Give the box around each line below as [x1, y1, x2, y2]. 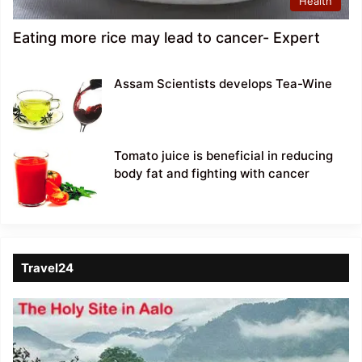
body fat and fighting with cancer [114, 166, 309, 182]
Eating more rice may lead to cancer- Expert [13, 29, 320, 47]
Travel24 [21, 260, 74, 276]
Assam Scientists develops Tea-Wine [114, 76, 332, 92]
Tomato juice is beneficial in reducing [114, 148, 333, 164]
